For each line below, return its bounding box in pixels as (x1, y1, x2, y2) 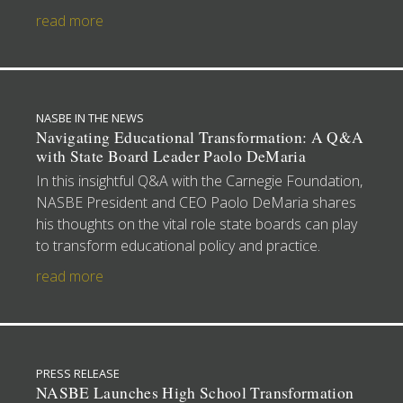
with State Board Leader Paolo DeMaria (36, 145, 306, 166)
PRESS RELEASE (36, 364, 120, 381)
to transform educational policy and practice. (36, 235, 320, 255)
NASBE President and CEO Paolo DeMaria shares (36, 192, 356, 212)
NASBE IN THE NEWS (36, 109, 144, 126)
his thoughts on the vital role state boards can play (36, 213, 357, 234)
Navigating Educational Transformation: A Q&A (36, 126, 364, 148)
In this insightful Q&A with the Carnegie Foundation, (36, 170, 363, 191)
